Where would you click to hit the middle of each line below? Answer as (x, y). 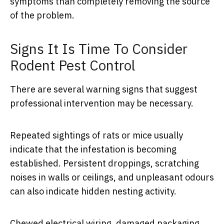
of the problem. (42, 15)
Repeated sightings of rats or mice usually (96, 135)
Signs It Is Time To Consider (99, 49)
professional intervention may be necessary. (102, 103)
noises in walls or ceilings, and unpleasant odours (112, 177)
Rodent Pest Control (72, 65)
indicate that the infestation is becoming (93, 149)
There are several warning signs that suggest (104, 89)
